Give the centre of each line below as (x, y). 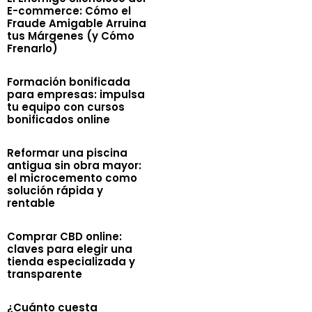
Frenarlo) (33, 48)
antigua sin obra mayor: (75, 165)
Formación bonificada (69, 82)
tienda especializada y (71, 262)
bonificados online (59, 119)
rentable (31, 203)
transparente (45, 274)
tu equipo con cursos (66, 107)
